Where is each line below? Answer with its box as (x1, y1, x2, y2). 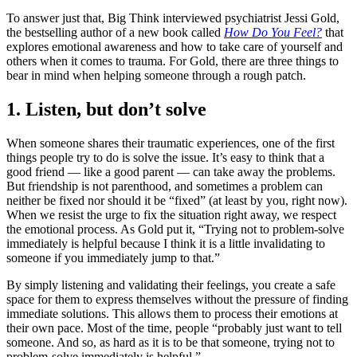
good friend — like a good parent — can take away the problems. (6, 164, 335, 178)
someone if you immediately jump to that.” (6, 250, 220, 265)
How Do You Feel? (224, 25, 322, 39)
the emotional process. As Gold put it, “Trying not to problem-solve (6, 222, 344, 236)
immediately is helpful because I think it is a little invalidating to (6, 236, 325, 250)
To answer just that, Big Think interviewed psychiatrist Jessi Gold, (6, 10, 339, 25)
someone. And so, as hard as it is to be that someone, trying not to (6, 335, 335, 349)
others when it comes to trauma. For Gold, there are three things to (6, 53, 339, 68)
